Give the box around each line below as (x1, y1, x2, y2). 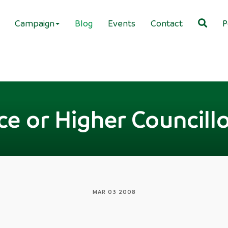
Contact (151, 17, 183, 28)
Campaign (15, 17, 54, 28)
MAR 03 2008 (92, 188, 136, 195)
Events (108, 17, 135, 28)
